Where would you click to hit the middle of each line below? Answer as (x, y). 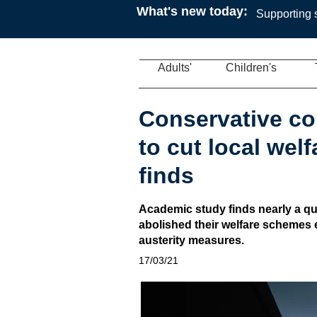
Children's (251, 68)
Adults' (175, 68)
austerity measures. (191, 240)
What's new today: (192, 11)
